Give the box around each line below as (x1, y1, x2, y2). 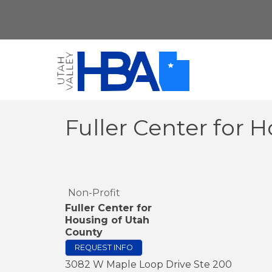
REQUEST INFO (75, 243, 133, 252)
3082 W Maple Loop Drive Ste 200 (65, 259, 232, 270)
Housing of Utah (65, 214, 149, 226)
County (65, 226, 103, 238)
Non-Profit (68, 187, 120, 199)
